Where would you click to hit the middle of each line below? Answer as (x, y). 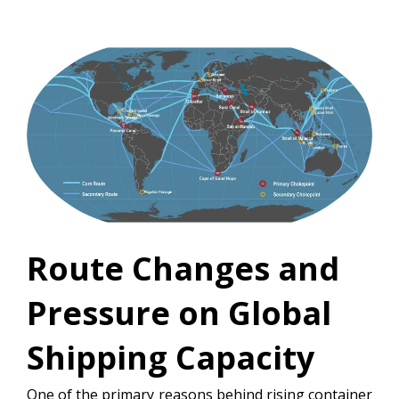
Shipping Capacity (171, 358)
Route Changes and (183, 269)
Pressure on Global (179, 313)
